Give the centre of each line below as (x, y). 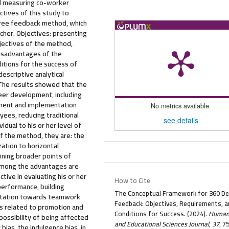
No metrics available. (181, 106)
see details (181, 120)
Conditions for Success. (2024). (162, 213)
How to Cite (133, 180)
